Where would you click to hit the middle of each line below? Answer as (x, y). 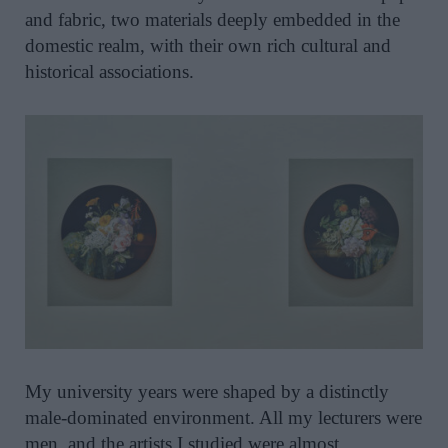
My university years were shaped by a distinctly (207, 392)
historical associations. (109, 71)
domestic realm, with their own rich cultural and (208, 45)
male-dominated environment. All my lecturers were (223, 418)
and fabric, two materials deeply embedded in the (212, 19)
